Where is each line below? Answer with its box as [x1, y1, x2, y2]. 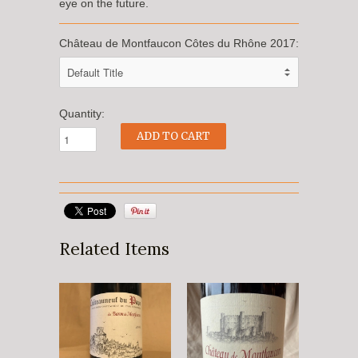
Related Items [59, 238, 169, 260]
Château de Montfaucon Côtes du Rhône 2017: [59, 37, 299, 50]
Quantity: [59, 107, 105, 120]
